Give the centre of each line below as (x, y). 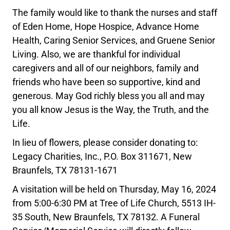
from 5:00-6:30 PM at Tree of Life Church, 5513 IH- (114, 203)
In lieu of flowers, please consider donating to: (105, 143)
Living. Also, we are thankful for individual (97, 54)
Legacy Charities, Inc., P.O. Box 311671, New (102, 157)
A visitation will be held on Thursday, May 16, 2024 (114, 189)
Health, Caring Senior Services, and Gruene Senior (114, 41)
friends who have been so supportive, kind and (107, 82)
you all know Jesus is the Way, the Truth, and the (111, 110)
